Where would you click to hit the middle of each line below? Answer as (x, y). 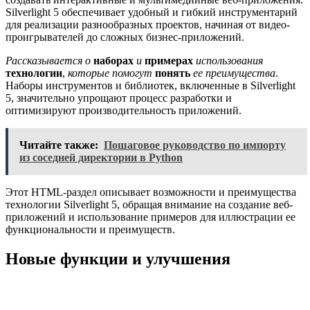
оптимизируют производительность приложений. (124, 110)
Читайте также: (59, 145)
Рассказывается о (48, 60)
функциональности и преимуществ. (90, 229)
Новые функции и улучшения (118, 258)
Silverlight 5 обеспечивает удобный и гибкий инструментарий (152, 12)
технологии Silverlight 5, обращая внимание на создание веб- (149, 204)
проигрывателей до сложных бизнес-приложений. (125, 37)
